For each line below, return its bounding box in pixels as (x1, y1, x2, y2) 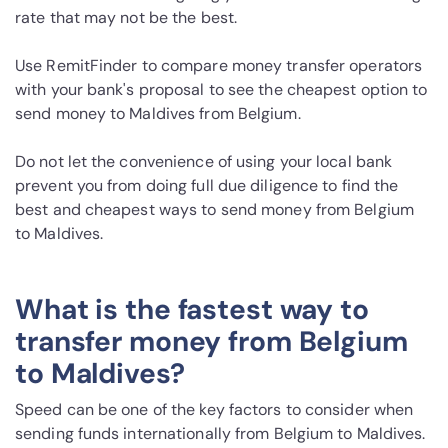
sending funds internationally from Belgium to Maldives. (15, 423, 426, 445)
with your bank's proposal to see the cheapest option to (15, 79, 428, 101)
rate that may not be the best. (15, 7, 238, 29)
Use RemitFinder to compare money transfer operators (15, 55, 423, 77)
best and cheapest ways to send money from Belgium (15, 199, 414, 221)
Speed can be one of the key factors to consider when (15, 399, 414, 421)
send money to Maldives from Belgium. (15, 103, 301, 125)
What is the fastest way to (15, 291, 369, 329)
